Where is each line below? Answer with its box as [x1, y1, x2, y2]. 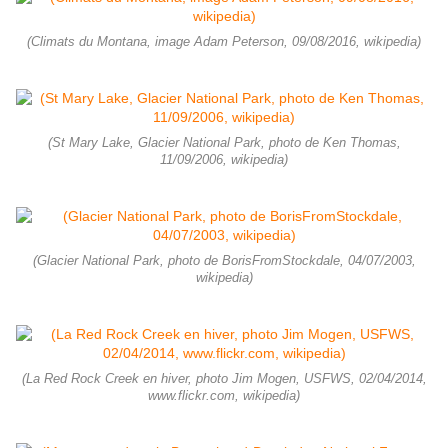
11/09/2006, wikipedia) [160, 153, 288, 168]
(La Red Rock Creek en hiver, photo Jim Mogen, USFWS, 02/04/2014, [21, 372, 427, 387]
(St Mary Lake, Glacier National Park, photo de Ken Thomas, [47, 136, 401, 151]
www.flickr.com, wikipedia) [148, 389, 300, 404]
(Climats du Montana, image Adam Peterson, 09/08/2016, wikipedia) [27, 35, 421, 50]
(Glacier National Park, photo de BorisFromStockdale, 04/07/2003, [32, 254, 416, 269]
